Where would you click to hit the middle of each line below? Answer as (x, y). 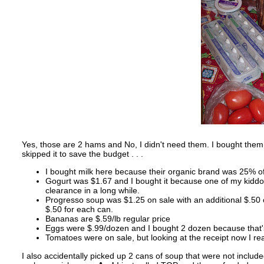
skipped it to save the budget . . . (82, 154)
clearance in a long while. (92, 191)
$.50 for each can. (79, 209)
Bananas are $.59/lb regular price (108, 219)
